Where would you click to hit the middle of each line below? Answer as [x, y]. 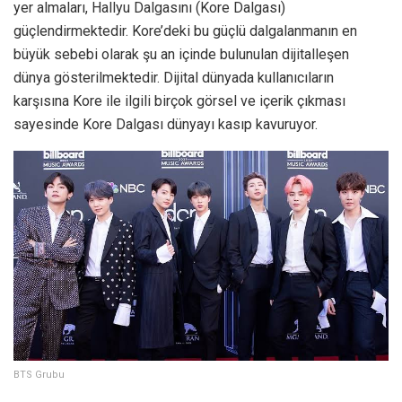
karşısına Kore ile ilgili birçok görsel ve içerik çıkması [179, 100]
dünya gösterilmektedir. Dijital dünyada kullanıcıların [174, 77]
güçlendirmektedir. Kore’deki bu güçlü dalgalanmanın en [185, 31]
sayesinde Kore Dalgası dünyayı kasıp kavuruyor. [166, 124]
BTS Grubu [39, 375]
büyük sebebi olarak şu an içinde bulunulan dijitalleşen [181, 54]
